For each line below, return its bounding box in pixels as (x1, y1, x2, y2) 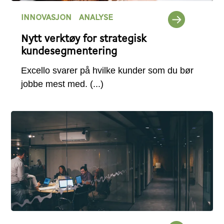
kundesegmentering (21, 46, 117, 57)
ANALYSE (79, 13, 113, 22)
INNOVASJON (21, 13, 72, 22)
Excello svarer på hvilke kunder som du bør (21, 65, 194, 75)
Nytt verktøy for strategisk (21, 33, 147, 44)
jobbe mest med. (21, 78, 90, 89)
